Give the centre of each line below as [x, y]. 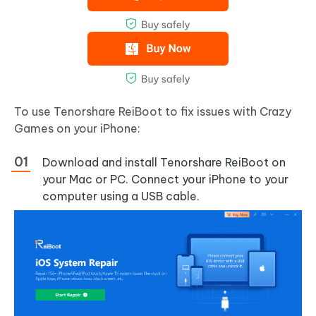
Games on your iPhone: [77, 129]
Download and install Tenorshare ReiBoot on [164, 163]
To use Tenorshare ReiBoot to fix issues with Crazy [153, 112]
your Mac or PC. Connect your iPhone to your [165, 180]
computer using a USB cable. [121, 196]
